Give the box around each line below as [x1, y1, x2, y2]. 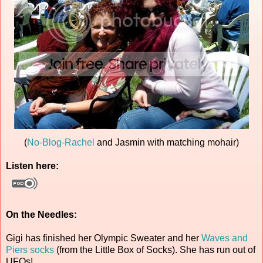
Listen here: [6, 160, 59, 171]
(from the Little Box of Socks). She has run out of [54, 244, 255, 255]
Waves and [201, 232, 248, 243]
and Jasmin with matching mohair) [95, 137, 239, 147]
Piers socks [6, 244, 54, 255]
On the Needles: [6, 209, 77, 220]
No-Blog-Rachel [27, 137, 95, 147]
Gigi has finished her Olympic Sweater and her [6, 232, 201, 243]
